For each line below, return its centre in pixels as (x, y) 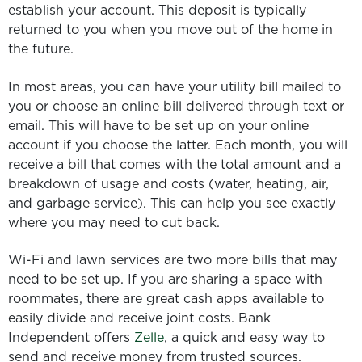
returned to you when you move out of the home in (170, 29)
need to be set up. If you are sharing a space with (165, 279)
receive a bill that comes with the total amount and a (175, 164)
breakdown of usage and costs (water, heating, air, (168, 183)
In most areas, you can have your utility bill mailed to (175, 86)
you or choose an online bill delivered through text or (176, 105)
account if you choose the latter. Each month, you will (178, 144)
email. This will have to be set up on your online (158, 125)
